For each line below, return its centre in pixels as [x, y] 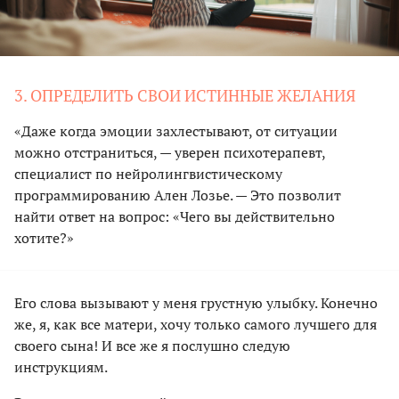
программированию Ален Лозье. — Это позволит [178, 195]
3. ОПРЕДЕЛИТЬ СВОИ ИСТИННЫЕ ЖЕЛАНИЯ [185, 96]
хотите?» [44, 238]
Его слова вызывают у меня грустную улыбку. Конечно [196, 303]
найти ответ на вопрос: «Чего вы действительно [175, 217]
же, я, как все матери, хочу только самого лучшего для [195, 325]
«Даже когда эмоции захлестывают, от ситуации [176, 131]
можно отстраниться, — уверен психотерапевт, [170, 153]
